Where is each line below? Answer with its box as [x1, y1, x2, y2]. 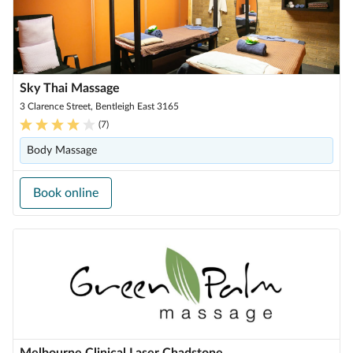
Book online [33, 187, 98, 199]
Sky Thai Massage [20, 82, 120, 95]
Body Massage [27, 145, 97, 156]
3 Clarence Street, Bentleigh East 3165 [20, 102, 179, 111]
